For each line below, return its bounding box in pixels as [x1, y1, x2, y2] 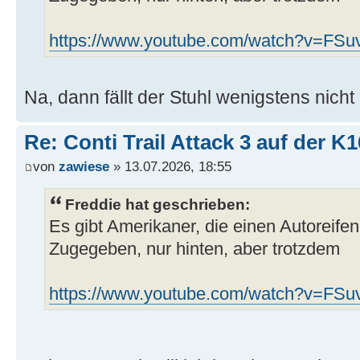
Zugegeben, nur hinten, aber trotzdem [49, 239, 340, 259]
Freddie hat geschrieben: [65, 194, 250, 213]
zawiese [59, 157, 109, 174]
